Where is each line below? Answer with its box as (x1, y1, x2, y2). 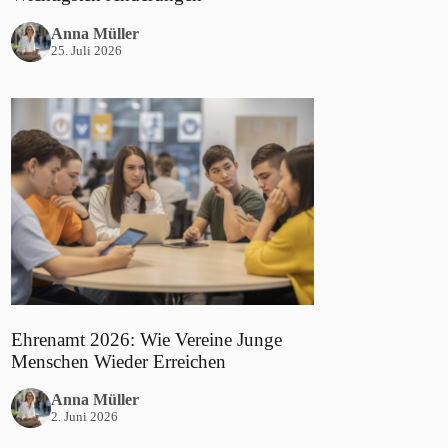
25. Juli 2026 (51, 42, 123, 58)
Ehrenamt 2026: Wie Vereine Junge (11, 328, 283, 350)
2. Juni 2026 (51, 409, 119, 425)
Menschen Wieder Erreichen (11, 350, 227, 372)
